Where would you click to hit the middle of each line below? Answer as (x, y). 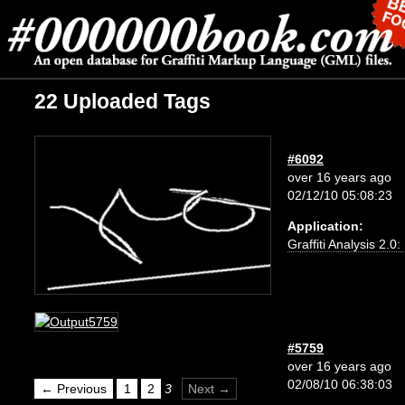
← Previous (74, 389)
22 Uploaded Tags (122, 101)
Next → (210, 389)
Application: (325, 226)
